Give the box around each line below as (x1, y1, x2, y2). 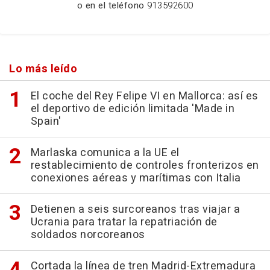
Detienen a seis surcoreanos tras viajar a (30, 201, 240, 218)
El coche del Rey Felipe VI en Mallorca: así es (30, 87, 259, 104)
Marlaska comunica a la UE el (30, 144, 180, 161)
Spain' (30, 113, 61, 130)
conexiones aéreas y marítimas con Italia (30, 169, 241, 186)
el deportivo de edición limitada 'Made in (30, 100, 234, 117)
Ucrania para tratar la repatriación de (30, 213, 218, 230)
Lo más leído (9, 60, 77, 77)
